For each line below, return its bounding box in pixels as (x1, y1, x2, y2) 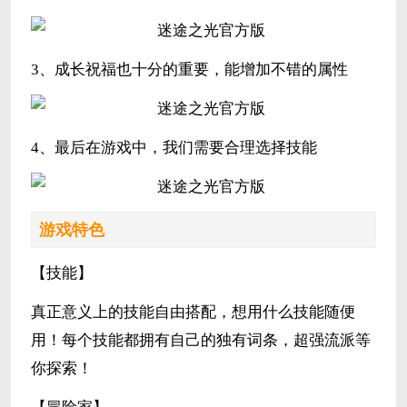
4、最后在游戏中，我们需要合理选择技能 (30, 139, 317, 157)
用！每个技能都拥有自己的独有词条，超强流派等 (30, 332, 371, 350)
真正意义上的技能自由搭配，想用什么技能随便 (30, 303, 355, 322)
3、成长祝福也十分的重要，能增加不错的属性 (30, 61, 348, 79)
